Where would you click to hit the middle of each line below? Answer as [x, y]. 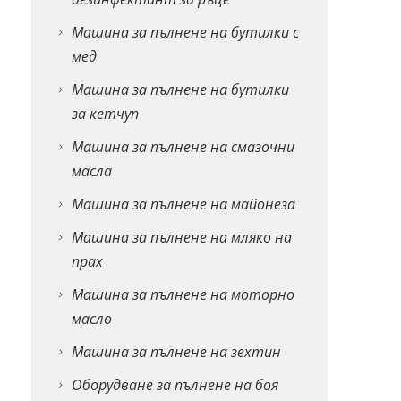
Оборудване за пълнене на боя [175, 384]
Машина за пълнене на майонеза [183, 204]
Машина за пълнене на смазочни [183, 146]
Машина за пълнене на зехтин [176, 351]
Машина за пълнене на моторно [183, 294]
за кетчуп [105, 113]
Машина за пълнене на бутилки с [185, 32]
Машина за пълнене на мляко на [181, 237]
